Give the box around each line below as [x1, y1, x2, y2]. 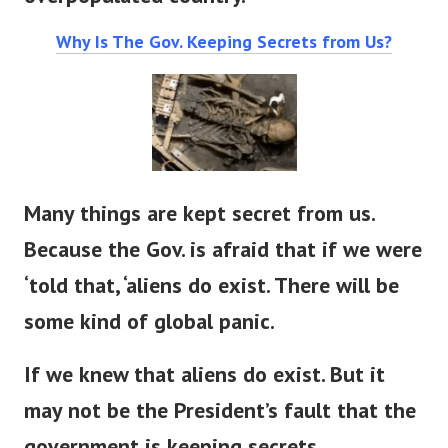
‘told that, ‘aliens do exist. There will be [24, 285, 399, 314]
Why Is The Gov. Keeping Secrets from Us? [56, 43, 392, 67]
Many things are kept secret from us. [24, 213, 374, 242]
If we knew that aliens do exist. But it [24, 374, 385, 403]
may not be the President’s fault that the [24, 410, 416, 439]
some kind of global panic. [24, 321, 275, 350]
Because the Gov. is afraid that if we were [24, 249, 422, 278]
